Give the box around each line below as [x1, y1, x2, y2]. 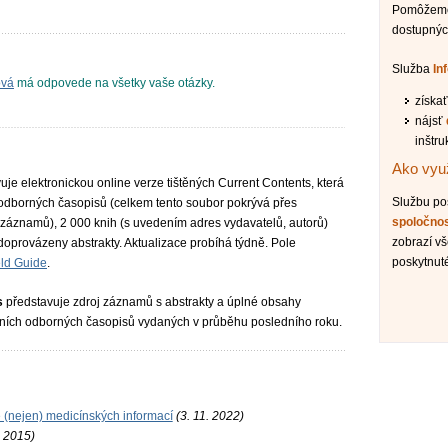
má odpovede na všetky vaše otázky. [14, 76, 215, 90]
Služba [392, 61, 434, 76]
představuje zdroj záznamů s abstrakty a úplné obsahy [3, 294, 301, 309]
